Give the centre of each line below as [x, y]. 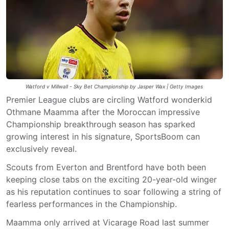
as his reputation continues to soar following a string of [114, 192]
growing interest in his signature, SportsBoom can [103, 136]
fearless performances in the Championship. [91, 204]
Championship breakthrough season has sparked [101, 124]
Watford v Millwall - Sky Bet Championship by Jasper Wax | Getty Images [114, 86]
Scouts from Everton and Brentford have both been [106, 167]
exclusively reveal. [41, 149]
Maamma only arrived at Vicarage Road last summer [108, 222]
